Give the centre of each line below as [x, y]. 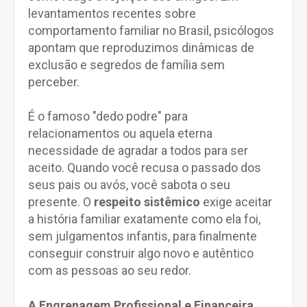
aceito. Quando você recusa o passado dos [145, 168]
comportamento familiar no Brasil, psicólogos [151, 30]
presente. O [61, 202]
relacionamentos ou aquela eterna [120, 133]
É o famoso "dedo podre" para [108, 116]
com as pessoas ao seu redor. [110, 270]
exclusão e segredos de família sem [126, 65]
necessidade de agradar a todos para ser [138, 150]
